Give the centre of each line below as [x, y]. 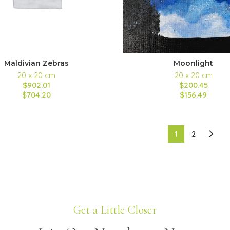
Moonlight [194, 63]
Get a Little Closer [115, 210]
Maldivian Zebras [37, 63]
